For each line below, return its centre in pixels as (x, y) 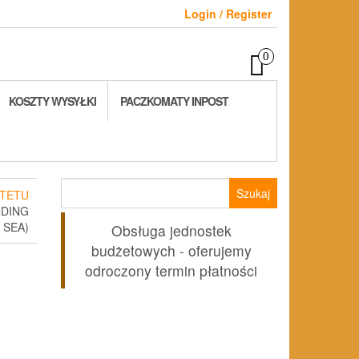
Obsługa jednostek (171, 230)
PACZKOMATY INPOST (174, 101)
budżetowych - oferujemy (171, 250)
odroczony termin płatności (171, 270)
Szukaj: (80, 185)
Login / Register (228, 14)
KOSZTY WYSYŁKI (52, 101)
